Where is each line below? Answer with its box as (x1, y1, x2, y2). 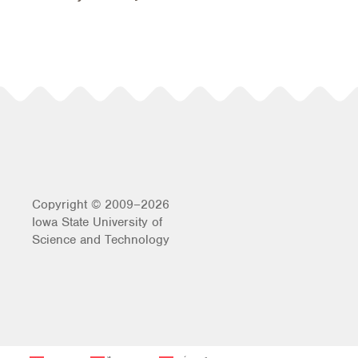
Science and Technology (32, 231, 169, 248)
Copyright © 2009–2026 (32, 196, 169, 213)
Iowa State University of (32, 213, 162, 230)
